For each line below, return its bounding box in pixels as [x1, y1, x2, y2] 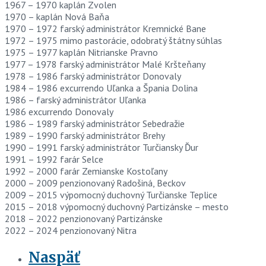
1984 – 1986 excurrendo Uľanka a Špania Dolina [5, 81, 198, 94]
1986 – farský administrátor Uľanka [5, 93, 146, 106]
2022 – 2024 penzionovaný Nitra [5, 224, 137, 236]
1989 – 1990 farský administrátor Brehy [5, 129, 165, 141]
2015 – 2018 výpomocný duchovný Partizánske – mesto [5, 200, 229, 213]
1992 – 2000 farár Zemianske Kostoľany [5, 164, 167, 177]
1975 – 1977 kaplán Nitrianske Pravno [5, 46, 158, 58]
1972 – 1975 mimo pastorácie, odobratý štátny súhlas [5, 34, 222, 46]
